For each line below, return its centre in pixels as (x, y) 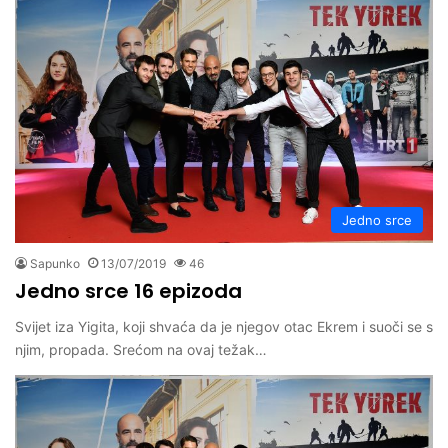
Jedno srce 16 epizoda (128, 291)
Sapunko (55, 264)
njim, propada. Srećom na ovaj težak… (141, 350)
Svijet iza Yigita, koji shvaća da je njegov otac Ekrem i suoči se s (224, 327)
